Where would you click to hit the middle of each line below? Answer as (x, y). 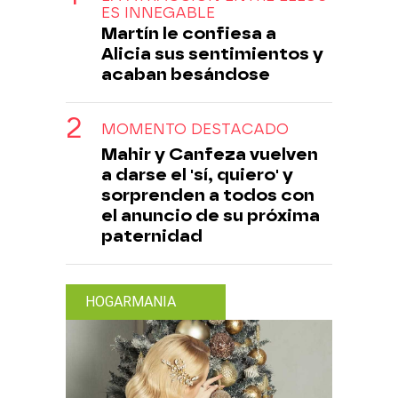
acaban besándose (186, 74)
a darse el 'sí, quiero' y (197, 174)
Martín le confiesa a (189, 33)
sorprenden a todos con (208, 195)
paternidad (152, 235)
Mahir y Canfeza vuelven (210, 154)
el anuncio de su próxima (211, 215)
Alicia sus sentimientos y (212, 53)
